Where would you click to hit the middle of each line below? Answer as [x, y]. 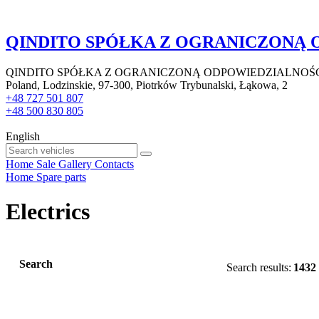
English [23, 136]
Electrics [48, 212]
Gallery [75, 164]
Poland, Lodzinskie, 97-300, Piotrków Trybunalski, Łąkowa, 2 [147, 85]
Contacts [114, 164]
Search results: [259, 268]
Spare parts [61, 177]
